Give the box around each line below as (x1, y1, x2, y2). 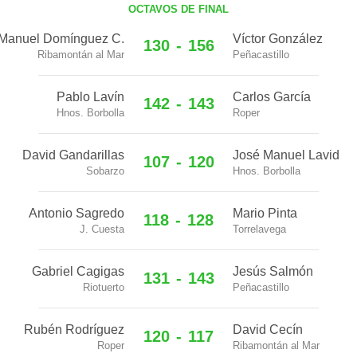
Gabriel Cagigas (32, 265, 124, 278)
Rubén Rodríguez (24, 323, 124, 336)
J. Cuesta (80, 223, 124, 235)
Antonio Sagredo (29, 206, 124, 220)
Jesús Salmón (233, 265, 313, 278)
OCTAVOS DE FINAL (128, 3, 229, 15)
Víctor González (233, 32, 323, 45)
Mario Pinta (233, 206, 297, 220)
